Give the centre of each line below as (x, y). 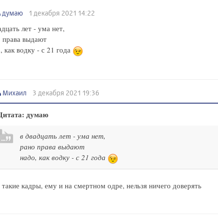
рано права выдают (52, 146)
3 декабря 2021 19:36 (67, 92)
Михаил (16, 92)
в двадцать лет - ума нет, (63, 136)
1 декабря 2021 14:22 (63, 13)
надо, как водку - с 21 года (64, 157)
